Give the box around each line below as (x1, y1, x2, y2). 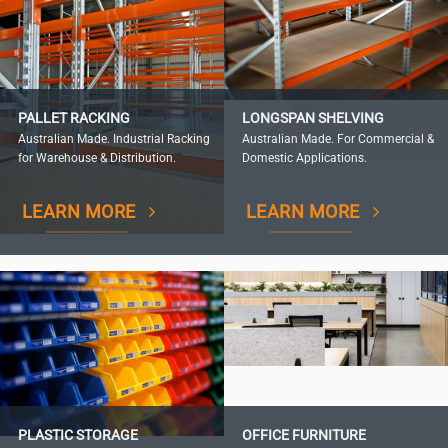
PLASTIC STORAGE (17, 427, 138, 445)
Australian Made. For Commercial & (241, 132, 434, 147)
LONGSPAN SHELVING (241, 110, 384, 128)
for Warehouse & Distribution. (17, 151, 176, 166)
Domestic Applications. (241, 151, 367, 166)
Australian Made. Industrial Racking (17, 132, 210, 147)
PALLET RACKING (17, 110, 130, 128)
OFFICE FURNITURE (241, 427, 366, 445)
